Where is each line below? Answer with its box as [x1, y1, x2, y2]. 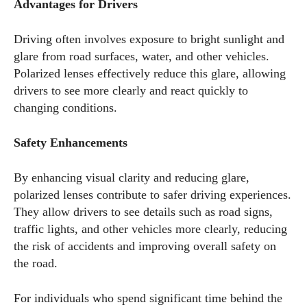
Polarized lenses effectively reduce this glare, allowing [14, 66, 286, 80]
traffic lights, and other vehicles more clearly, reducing [14, 222, 287, 236]
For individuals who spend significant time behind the [14, 291, 282, 305]
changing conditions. [14, 101, 117, 114]
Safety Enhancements [14, 136, 127, 149]
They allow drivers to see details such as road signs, [14, 205, 273, 219]
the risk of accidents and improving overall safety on [14, 239, 276, 253]
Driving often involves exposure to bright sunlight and [14, 32, 284, 46]
